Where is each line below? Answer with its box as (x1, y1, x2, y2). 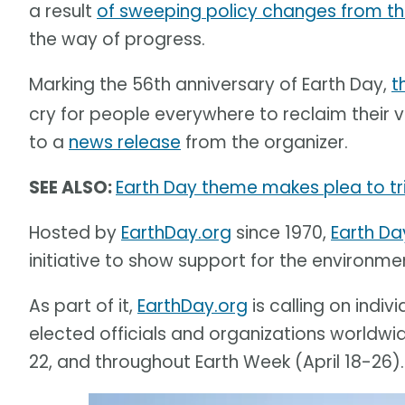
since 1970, (231, 221, 331, 246)
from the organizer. (181, 130, 348, 155)
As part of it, (29, 294, 137, 319)
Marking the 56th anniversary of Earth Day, (29, 72, 391, 98)
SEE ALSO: (29, 175, 116, 201)
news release (69, 130, 181, 155)
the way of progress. (29, 27, 205, 52)
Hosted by (29, 221, 121, 246)
